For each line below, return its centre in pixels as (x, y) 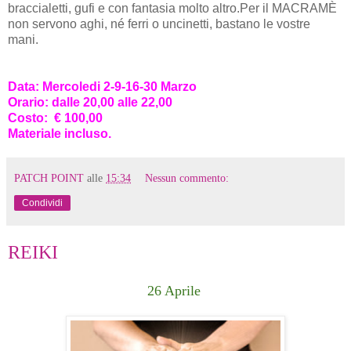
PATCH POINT (49, 178)
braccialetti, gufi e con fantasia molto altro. (124, 9)
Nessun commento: (187, 178)
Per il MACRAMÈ (288, 9)
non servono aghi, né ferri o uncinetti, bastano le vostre (159, 24)
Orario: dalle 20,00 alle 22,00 (90, 103)
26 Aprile (175, 291)
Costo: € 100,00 (55, 118)
